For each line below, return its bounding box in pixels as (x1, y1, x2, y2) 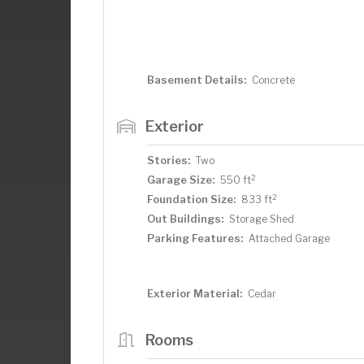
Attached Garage (249, 232, 330, 245)
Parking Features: (147, 232, 243, 245)
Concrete (252, 74, 295, 86)
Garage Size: (147, 173, 214, 186)
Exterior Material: (147, 287, 242, 300)
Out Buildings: (147, 212, 223, 225)
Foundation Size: (147, 193, 236, 206)
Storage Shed (229, 213, 294, 225)
